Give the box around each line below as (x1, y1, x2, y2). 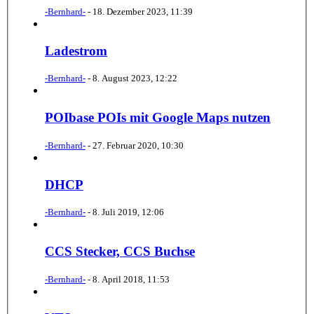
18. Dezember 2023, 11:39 (93, 6, 193, 17)
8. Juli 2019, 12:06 (93, 207, 164, 218)
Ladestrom (45, 43, 107, 58)
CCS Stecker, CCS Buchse (45, 243, 195, 259)
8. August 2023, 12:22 (93, 73, 177, 84)
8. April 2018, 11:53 (93, 273, 170, 285)
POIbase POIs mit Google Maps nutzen (45, 110, 271, 125)
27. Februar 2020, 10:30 (93, 139, 184, 151)
